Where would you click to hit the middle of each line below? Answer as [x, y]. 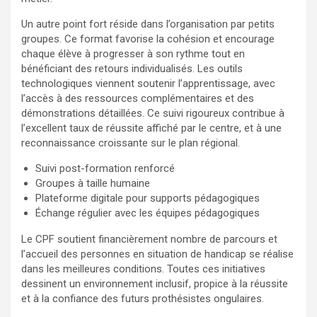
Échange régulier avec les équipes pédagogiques [148, 213]
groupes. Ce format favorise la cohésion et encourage [148, 39]
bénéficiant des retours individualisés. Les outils [132, 68]
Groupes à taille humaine [93, 183]
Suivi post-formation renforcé [105, 168]
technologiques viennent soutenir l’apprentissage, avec [148, 83]
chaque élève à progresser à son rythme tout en [133, 53]
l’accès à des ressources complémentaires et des [138, 98]
